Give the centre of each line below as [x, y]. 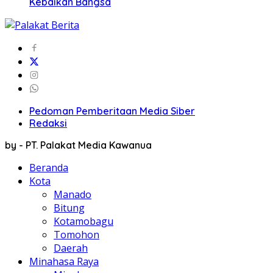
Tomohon [76, 234]
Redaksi [48, 123]
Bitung [69, 207]
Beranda [49, 167]
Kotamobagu [83, 221]
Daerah [71, 248]
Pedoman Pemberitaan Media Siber [112, 111]
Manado [73, 194]
